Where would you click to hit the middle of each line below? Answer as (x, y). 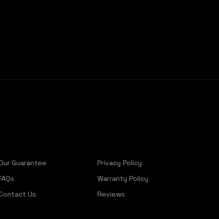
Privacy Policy (119, 163)
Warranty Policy (122, 178)
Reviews (111, 194)
